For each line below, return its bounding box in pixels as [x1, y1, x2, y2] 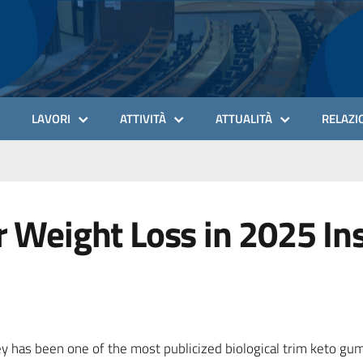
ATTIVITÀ [120, 109, 166, 128]
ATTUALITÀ [216, 109, 272, 128]
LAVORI [32, 109, 70, 128]
